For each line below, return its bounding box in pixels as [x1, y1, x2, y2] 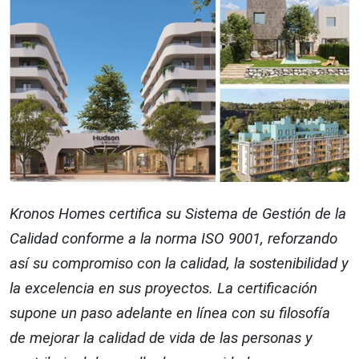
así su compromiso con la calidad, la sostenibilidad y [10, 253, 349, 272]
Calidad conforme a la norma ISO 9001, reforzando [10, 228, 337, 248]
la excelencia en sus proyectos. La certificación [10, 278, 317, 297]
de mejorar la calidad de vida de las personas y [10, 328, 313, 347]
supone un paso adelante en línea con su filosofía [10, 303, 330, 322]
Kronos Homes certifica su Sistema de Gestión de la [10, 204, 346, 223]
